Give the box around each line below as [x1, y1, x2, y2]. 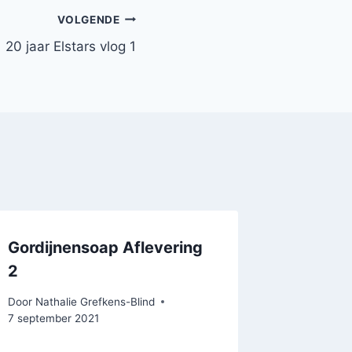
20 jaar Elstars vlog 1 [5, 38, 136, 55]
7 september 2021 [8, 311, 100, 324]
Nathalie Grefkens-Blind [35, 295, 155, 308]
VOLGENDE [57, 13, 120, 26]
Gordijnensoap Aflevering [8, 238, 203, 258]
